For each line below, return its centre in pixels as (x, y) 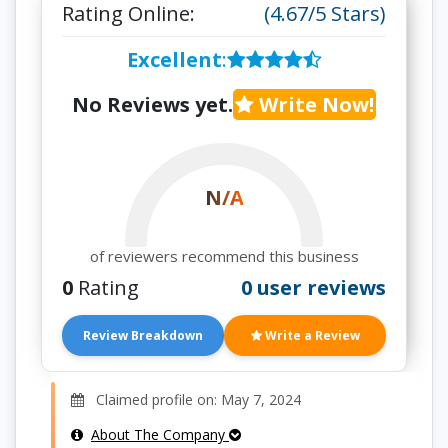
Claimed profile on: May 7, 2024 (192, 399)
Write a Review (310, 335)
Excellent (174, 59)
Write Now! (314, 104)
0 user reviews (313, 287)
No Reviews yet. (152, 104)
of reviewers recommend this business (224, 256)
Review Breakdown (143, 335)
